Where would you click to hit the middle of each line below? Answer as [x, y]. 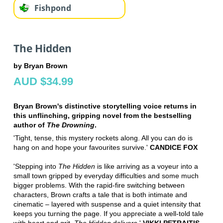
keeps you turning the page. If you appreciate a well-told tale [108, 214]
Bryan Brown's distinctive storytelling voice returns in [105, 106]
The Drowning [70, 125]
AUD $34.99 [43, 82]
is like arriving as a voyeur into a [146, 167]
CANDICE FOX [173, 148]
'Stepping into [36, 167]
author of [30, 125]
